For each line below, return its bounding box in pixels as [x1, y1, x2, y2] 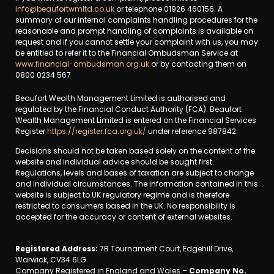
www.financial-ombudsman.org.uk [15, 58, 149, 69]
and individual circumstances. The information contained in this [15, 179, 258, 190]
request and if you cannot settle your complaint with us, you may [15, 36, 258, 47]
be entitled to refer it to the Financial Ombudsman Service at [15, 47, 238, 58]
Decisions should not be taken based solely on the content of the [15, 146, 255, 157]
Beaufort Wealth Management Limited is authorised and [15, 92, 226, 103]
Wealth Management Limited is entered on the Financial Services [15, 114, 256, 125]
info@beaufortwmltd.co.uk [15, 3, 114, 14]
